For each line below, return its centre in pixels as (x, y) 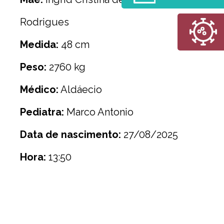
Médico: (39, 89)
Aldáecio (80, 89)
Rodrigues (44, 22)
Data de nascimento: (70, 134)
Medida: (39, 44)
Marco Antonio (99, 112)
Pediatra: (42, 112)
